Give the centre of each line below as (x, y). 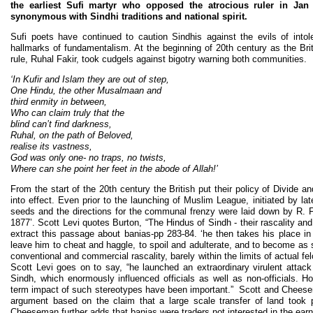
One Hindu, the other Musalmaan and (86, 90)
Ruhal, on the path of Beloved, (72, 135)
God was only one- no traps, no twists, (88, 157)
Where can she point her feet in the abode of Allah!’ (114, 168)
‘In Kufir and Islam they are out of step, (90, 79)
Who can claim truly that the (67, 112)
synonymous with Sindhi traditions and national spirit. (129, 17)
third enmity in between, (59, 101)
